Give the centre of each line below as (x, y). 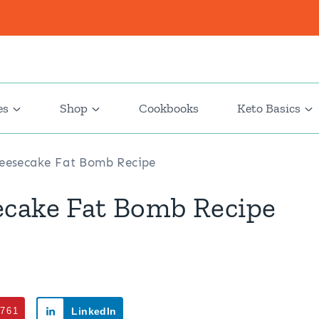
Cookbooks (169, 108)
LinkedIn (94, 311)
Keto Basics (269, 108)
